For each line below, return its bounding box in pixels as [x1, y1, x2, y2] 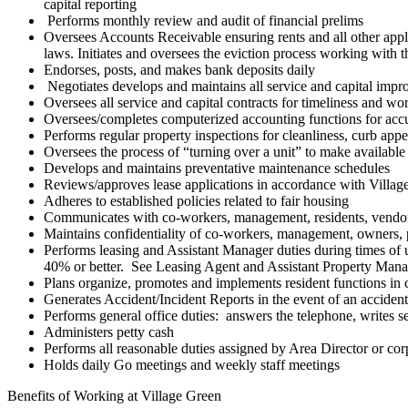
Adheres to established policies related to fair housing [44, 192, 349, 209]
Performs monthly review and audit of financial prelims [44, 12, 363, 28]
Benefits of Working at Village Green [7, 387, 221, 403]
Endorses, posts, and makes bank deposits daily [44, 61, 315, 77]
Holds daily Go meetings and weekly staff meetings [44, 356, 340, 372]
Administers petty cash [44, 323, 174, 340]
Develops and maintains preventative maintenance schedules [44, 159, 390, 176]
